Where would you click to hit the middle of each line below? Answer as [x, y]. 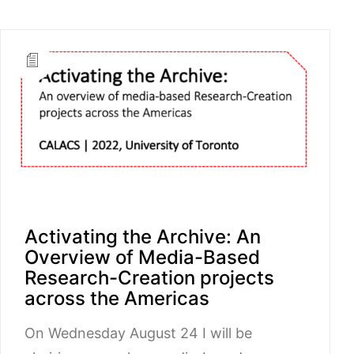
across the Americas [117, 298]
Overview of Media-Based [142, 257]
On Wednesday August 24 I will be [138, 333]
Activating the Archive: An [143, 236]
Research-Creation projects [149, 277]
